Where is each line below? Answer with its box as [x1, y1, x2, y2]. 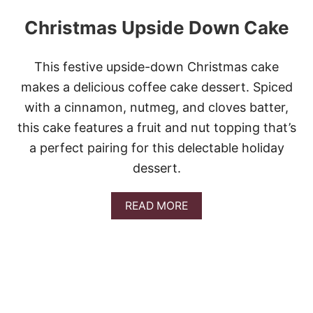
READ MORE [125, 199, 188, 213]
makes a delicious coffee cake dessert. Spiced [20, 80, 293, 95]
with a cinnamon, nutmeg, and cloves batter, [24, 100, 289, 115]
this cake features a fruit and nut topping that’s [17, 120, 296, 136]
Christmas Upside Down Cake [24, 17, 289, 39]
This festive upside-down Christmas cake [34, 59, 279, 75]
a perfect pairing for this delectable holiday [29, 140, 284, 156]
